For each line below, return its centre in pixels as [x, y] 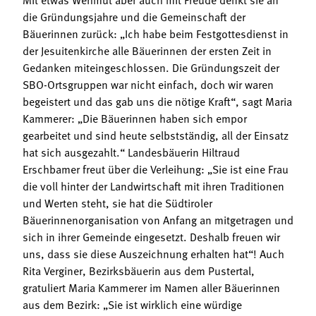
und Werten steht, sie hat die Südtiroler [117, 203]
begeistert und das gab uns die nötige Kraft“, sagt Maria [157, 101]
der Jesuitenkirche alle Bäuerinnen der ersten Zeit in [147, 50]
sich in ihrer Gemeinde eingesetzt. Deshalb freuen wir [151, 237]
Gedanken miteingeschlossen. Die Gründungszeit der [151, 67]
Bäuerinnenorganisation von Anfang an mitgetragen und [158, 220]
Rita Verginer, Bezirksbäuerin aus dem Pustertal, [139, 271]
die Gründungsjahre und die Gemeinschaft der [134, 17]
